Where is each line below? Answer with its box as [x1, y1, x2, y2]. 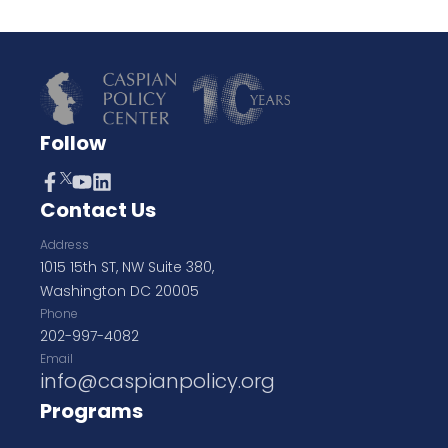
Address [40, 236, 89, 253]
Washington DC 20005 [40, 281, 199, 301]
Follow [40, 129, 106, 157]
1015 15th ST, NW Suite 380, [40, 257, 214, 277]
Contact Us [40, 196, 156, 224]
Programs [40, 397, 143, 425]
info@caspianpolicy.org [40, 367, 275, 395]
